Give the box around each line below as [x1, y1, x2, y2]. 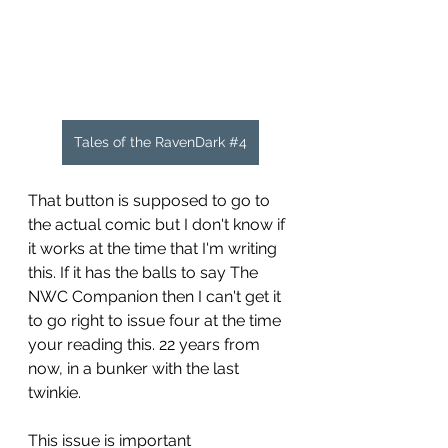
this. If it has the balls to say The [28, 262, 262, 282]
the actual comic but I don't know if [28, 214, 289, 234]
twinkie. [28, 382, 81, 402]
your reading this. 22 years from [28, 334, 264, 354]
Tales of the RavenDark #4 [73, 133, 247, 150]
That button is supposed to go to [28, 190, 274, 210]
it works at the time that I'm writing [28, 238, 281, 258]
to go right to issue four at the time [28, 310, 285, 330]
